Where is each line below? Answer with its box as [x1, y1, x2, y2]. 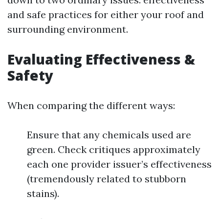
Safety [7, 66, 53, 85]
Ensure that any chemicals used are [27, 129, 191, 141]
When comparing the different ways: [7, 99, 175, 111]
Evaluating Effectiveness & [7, 50, 195, 68]
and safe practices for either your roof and [7, 8, 204, 21]
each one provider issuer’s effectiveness [27, 158, 212, 170]
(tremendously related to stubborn [27, 173, 186, 185]
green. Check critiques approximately [27, 143, 200, 155]
